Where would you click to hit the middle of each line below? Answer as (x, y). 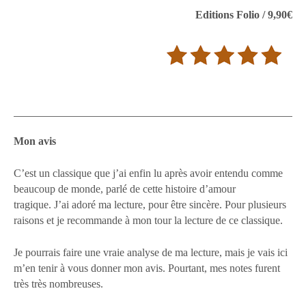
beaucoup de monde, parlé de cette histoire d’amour (125, 189)
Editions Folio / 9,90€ (244, 14)
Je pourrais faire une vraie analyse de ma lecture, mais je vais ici (151, 252)
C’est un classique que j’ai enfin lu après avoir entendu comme (148, 173)
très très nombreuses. (58, 283)
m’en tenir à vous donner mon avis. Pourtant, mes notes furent (147, 268)
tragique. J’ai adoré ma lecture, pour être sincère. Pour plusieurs (150, 204)
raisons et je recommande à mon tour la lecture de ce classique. (148, 220)
